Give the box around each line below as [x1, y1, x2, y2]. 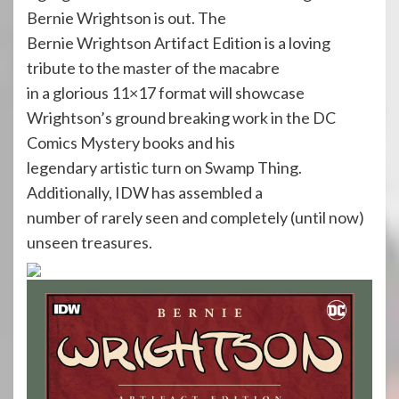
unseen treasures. [27, 232, 152, 253]
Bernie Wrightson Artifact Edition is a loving [27, 33, 330, 53]
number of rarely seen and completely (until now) [27, 208, 364, 228]
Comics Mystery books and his [27, 133, 235, 153]
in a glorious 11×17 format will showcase [27, 83, 305, 103]
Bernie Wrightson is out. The [27, 8, 226, 28]
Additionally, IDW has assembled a [27, 183, 263, 203]
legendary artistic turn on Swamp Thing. [27, 158, 302, 178]
